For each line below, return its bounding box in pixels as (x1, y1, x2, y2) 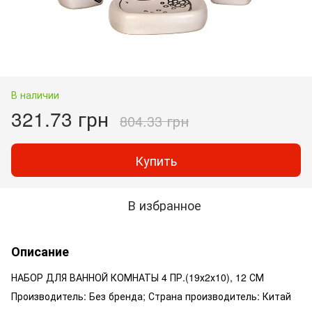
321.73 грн (11, 104, 109, 132)
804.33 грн (120, 110, 189, 131)
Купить (135, 150, 177, 169)
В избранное (127, 195, 201, 214)
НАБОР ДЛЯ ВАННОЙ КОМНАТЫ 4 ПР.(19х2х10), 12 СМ (11, 270, 264, 284)
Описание (11, 242, 69, 260)
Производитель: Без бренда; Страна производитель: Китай (11, 288, 291, 303)
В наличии (11, 87, 59, 102)
